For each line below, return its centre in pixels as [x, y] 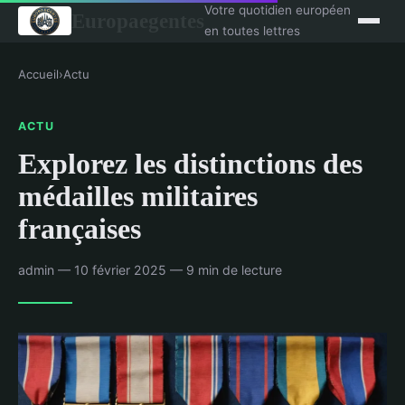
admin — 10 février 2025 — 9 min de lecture [150, 269]
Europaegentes [137, 20]
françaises [80, 228]
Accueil [38, 74]
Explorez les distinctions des [190, 163]
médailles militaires [138, 196]
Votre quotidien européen [277, 10]
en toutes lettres [252, 31]
